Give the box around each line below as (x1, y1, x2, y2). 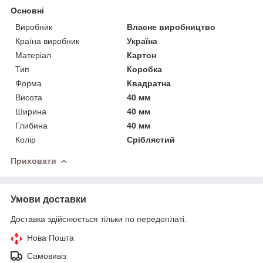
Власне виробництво (127, 22, 216, 32)
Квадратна (127, 78, 171, 88)
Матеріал (15, 50, 51, 60)
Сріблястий (127, 134, 176, 144)
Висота (15, 92, 42, 102)
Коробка (127, 64, 163, 74)
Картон (127, 50, 157, 60)
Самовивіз (27, 251, 66, 261)
